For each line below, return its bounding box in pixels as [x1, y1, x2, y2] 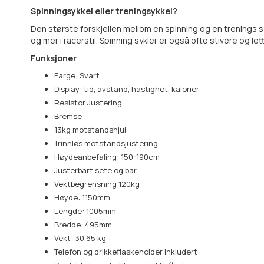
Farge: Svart [54, 70, 100, 81]
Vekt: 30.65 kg [54, 233, 106, 244]
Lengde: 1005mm [54, 206, 116, 217]
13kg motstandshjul [54, 124, 126, 136]
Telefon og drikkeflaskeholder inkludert [54, 246, 197, 258]
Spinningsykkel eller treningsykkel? [31, 5, 177, 17]
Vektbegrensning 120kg [54, 179, 140, 190]
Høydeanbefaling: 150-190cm [54, 151, 160, 163]
